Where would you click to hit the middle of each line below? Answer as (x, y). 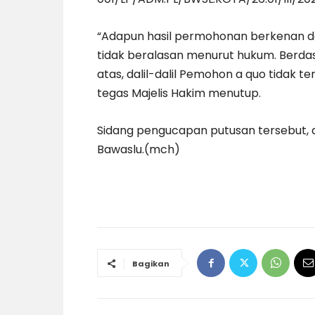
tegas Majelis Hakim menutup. (179, 94)
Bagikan (151, 264)
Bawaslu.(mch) (139, 150)
